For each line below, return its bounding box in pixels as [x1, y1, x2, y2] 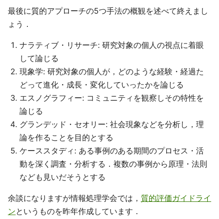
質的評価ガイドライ [141, 193, 211, 203]
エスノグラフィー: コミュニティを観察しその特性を [20, 93, 204, 103]
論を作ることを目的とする [20, 132, 113, 142]
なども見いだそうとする [20, 172, 106, 182]
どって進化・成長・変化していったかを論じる [20, 80, 184, 89]
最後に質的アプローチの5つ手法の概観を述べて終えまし [8, 6, 208, 16]
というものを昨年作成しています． [16, 206, 141, 216]
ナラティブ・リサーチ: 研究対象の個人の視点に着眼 [20, 40, 204, 50]
